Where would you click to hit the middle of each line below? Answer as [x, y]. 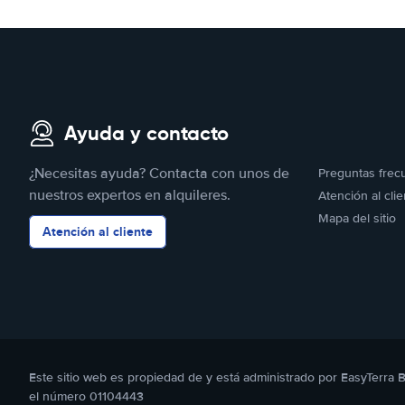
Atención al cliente [98, 231]
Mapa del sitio [357, 218]
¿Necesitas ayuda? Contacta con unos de [159, 174]
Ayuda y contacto [146, 133]
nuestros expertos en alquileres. [130, 195]
